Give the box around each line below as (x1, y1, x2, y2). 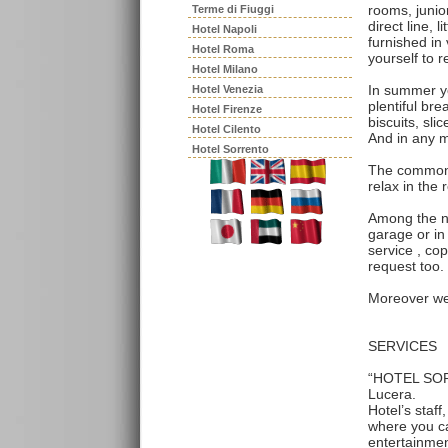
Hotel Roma (192, 43, 254, 55)
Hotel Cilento (192, 123, 261, 135)
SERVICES (368, 337, 437, 354)
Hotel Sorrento (192, 143, 269, 155)
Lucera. (368, 385, 416, 402)
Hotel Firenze (192, 103, 262, 115)
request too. (368, 257, 444, 274)
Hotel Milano (192, 63, 258, 75)
